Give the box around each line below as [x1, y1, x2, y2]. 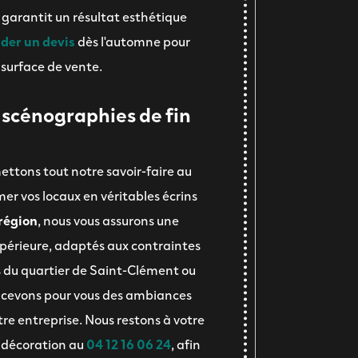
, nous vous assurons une [38, 209, 179, 229]
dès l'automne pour [78, 30, 190, 50]
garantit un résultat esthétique [2, 6, 187, 26]
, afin [171, 333, 201, 353]
